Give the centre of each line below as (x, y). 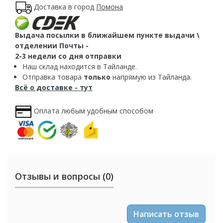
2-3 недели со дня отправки (68, 56)
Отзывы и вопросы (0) (64, 176)
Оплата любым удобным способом (94, 111)
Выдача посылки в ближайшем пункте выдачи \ (107, 35)
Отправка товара (53, 77)
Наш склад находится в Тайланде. (80, 67)
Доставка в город (65, 6)
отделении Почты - (52, 46)
